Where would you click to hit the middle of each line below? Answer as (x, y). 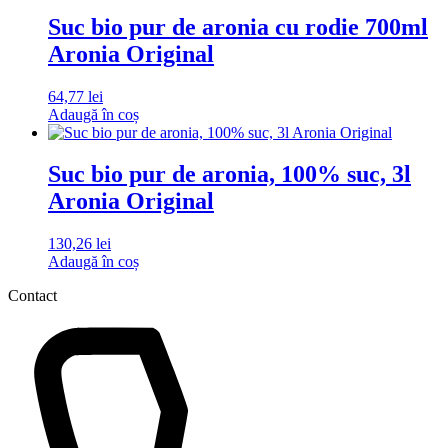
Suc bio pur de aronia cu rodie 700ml (238, 26)
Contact (32, 296)
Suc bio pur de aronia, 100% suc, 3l (229, 174)
